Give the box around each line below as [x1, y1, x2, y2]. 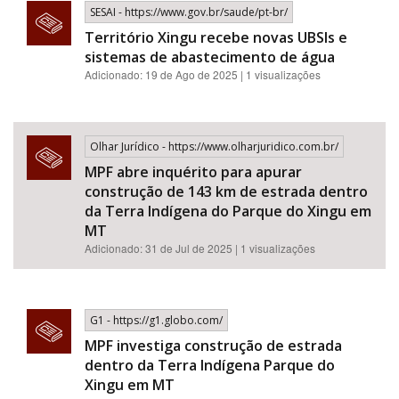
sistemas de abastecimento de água [85, 47, 335, 67]
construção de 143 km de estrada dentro [85, 182, 368, 201]
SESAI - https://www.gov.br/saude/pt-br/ [90, 4, 288, 20]
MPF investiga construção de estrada [85, 336, 342, 355]
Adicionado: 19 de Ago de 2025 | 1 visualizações [85, 67, 321, 82]
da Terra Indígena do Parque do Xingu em [85, 201, 371, 221]
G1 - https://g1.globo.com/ [90, 313, 223, 328]
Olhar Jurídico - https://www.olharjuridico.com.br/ [90, 139, 338, 154]
